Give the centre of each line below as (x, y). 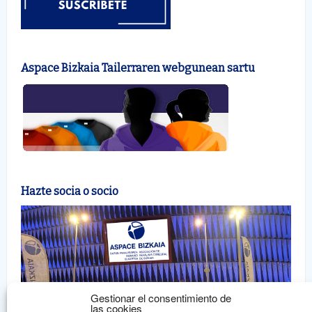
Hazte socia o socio (70, 191)
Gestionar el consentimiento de (161, 298)
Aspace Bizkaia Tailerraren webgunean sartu (138, 68)
